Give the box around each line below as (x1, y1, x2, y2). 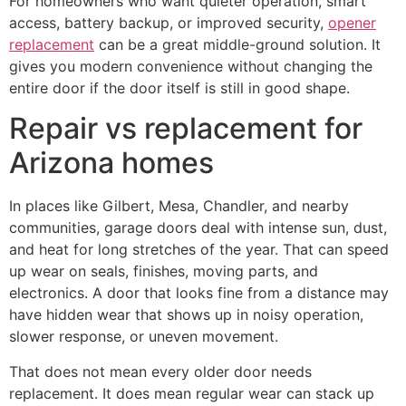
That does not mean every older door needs (9, 362, 312, 381)
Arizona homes (9, 145, 214, 181)
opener (328, 13, 376, 32)
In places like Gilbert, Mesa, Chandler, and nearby (9, 197, 349, 216)
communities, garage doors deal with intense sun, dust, (9, 218, 387, 237)
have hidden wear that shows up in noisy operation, (9, 305, 363, 324)
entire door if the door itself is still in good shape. (9, 78, 350, 97)
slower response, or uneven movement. (9, 327, 278, 346)
